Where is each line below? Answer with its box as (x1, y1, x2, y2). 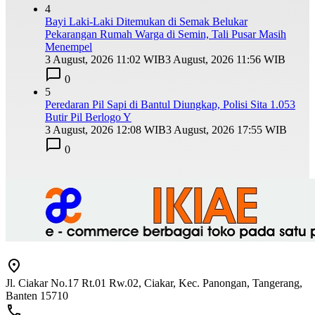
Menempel (45, 40, 92, 53)
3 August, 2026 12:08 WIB (45, 123, 166, 136)
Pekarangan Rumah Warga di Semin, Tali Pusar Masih (45, 27, 286, 40)
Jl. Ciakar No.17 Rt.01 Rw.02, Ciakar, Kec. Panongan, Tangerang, (6, 277, 302, 290)
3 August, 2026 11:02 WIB (45, 53, 165, 65)
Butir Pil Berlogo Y (45, 110, 131, 123)
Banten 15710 (6, 290, 68, 302)
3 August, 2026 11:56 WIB (165, 53, 285, 65)
